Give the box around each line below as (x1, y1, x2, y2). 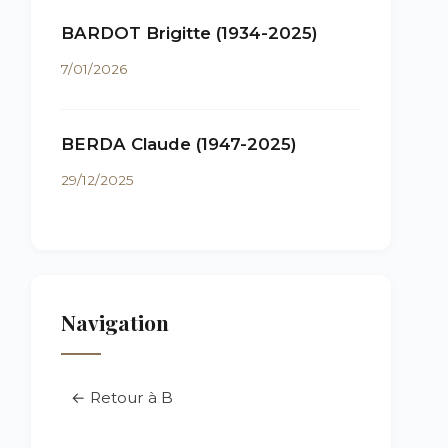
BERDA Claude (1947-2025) (61, 134, 297, 154)
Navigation (61, 308, 169, 336)
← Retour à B (71, 388, 173, 407)
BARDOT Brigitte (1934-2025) (61, 23, 318, 43)
